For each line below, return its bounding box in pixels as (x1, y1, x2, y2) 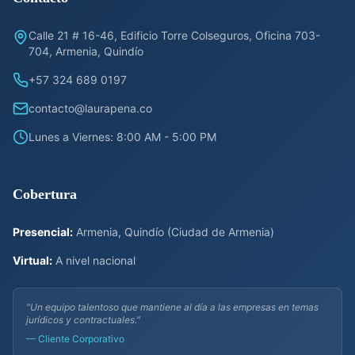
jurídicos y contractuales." (26, 314, 140, 326)
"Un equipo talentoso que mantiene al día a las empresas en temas (26, 301, 319, 314)
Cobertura (13, 186, 77, 203)
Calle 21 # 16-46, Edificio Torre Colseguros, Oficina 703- (29, 29, 320, 43)
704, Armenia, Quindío (29, 44, 143, 59)
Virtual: (13, 254, 52, 268)
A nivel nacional (52, 254, 136, 268)
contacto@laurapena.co (29, 101, 152, 116)
